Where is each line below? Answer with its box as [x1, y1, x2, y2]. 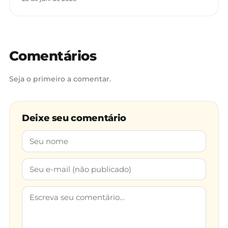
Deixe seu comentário [22, 112, 126, 124]
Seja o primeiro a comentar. [9, 74, 111, 84]
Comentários [9, 48, 97, 65]
